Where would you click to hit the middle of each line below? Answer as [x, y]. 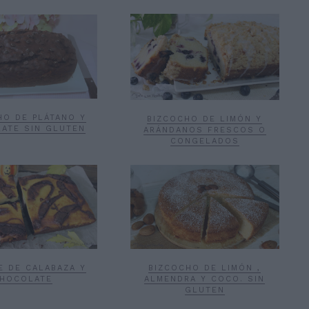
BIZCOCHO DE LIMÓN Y [205, 119]
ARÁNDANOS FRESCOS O [205, 130]
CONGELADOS [205, 141]
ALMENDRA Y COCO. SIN [205, 279]
